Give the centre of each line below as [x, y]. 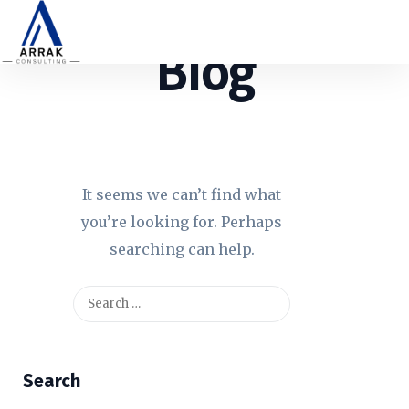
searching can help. [182, 249]
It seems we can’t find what [182, 194]
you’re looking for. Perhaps [182, 221]
